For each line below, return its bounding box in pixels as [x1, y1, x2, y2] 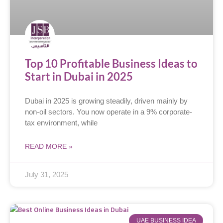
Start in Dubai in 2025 [25, 69, 133, 83]
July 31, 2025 [25, 170, 68, 179]
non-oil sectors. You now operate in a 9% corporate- [25, 107, 192, 116]
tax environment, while [25, 118, 98, 127]
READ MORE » [25, 142, 73, 150]
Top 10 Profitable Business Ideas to [25, 56, 198, 70]
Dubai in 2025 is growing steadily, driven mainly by [25, 96, 188, 105]
